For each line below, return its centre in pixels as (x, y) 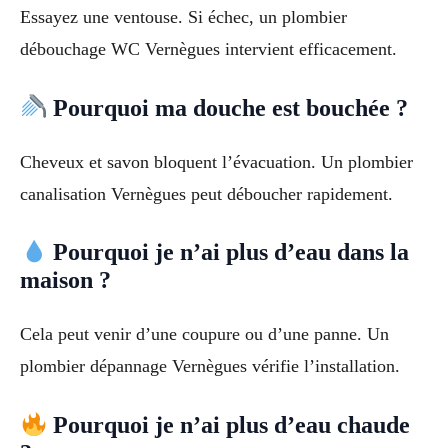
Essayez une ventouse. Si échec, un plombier (183, 16)
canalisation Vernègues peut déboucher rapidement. (206, 193)
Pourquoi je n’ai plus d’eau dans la (228, 252)
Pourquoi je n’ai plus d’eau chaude (229, 425)
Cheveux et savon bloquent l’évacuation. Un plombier (216, 161)
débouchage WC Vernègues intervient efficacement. (208, 48)
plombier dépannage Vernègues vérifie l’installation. (210, 366)
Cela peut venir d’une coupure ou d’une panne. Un (204, 334)
